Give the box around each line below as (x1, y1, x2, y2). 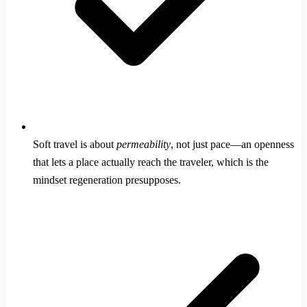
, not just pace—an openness (171, 138, 294, 151)
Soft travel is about (33, 138, 116, 151)
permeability (116, 138, 171, 151)
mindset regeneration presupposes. (33, 174, 181, 186)
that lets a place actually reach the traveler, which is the (33, 156, 269, 169)
